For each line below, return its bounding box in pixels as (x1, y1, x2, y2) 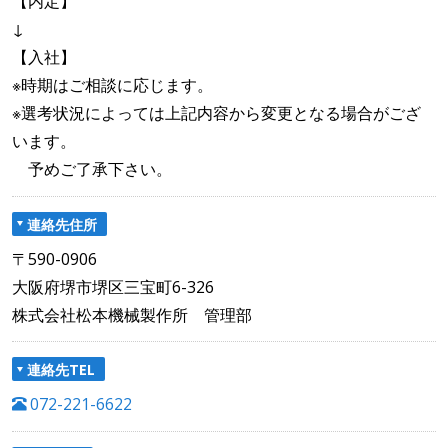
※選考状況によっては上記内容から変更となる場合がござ (12, 102, 421, 125)
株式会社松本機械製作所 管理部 (12, 303, 252, 326)
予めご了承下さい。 (12, 158, 172, 181)
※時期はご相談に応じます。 (12, 74, 217, 97)
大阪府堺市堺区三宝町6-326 (12, 275, 214, 298)
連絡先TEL (27, 359, 95, 379)
